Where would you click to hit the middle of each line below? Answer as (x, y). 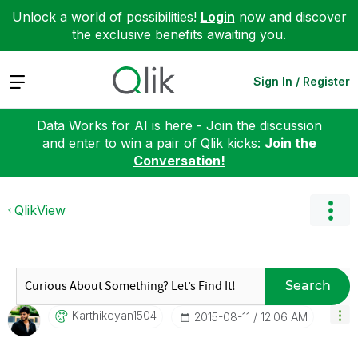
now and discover (290, 17)
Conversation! (179, 160)
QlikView (40, 210)
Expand (31, 80)
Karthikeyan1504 (114, 315)
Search (308, 286)
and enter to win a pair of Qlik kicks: (153, 143)
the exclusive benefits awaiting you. (179, 34)
